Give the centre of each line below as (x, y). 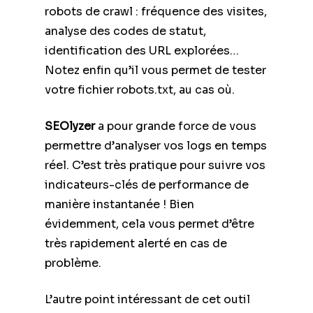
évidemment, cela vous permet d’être (150, 224)
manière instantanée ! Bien (119, 204)
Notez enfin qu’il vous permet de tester (155, 70)
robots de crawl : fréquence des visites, (156, 11)
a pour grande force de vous (176, 126)
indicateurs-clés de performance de (147, 184)
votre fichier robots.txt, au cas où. (140, 89)
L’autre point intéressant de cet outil (147, 299)
